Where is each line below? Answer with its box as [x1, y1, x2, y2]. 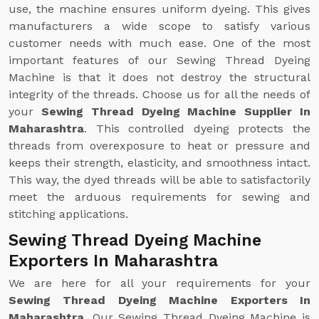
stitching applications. [9, 207, 128, 221]
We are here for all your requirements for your [9, 276, 310, 290]
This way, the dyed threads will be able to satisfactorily [9, 173, 310, 187]
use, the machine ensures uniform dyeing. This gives [9, 2, 310, 16]
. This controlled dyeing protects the [84, 122, 310, 135]
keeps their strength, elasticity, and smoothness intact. [9, 156, 310, 169]
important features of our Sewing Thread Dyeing [9, 53, 310, 67]
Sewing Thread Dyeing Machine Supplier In [41, 105, 311, 118]
